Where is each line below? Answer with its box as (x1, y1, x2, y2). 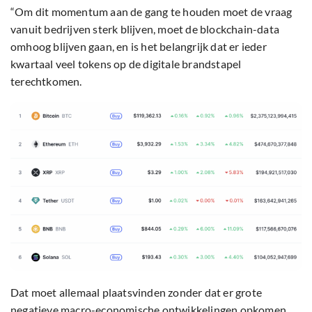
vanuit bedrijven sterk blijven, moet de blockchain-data (10, 22, 280, 36)
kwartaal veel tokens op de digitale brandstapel (10, 57, 242, 71)
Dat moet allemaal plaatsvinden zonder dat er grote (10, 286, 263, 299)
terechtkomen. (10, 75, 82, 88)
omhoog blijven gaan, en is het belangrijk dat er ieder (10, 40, 267, 54)
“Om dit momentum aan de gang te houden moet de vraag (10, 5, 292, 19)
